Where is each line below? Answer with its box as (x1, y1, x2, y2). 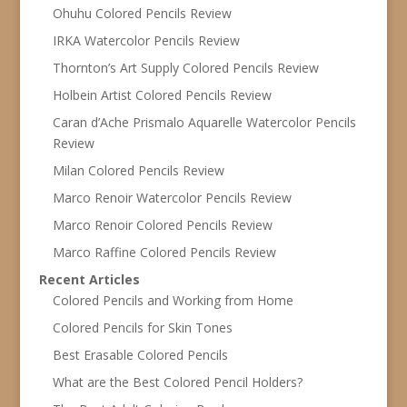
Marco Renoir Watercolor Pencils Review (52, 188, 292, 206)
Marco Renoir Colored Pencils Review (52, 215, 273, 233)
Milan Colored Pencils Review (52, 161, 224, 179)
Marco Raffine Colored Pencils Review (52, 243, 276, 261)
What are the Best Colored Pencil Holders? (52, 372, 303, 391)
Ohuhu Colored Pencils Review (52, 4, 232, 22)
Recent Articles (38, 270, 140, 288)
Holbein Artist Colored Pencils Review (52, 85, 272, 104)
